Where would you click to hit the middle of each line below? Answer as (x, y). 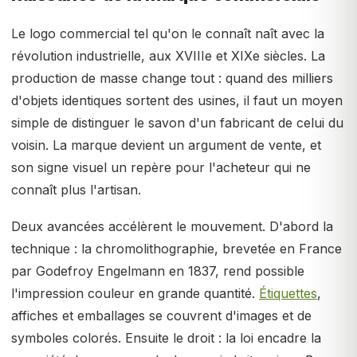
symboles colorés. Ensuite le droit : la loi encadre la (166, 338)
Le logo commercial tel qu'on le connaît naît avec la (168, 33)
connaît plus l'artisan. (76, 190)
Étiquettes (288, 293)
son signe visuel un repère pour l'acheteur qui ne (161, 167)
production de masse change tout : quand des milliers (172, 78)
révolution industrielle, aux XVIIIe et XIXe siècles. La (168, 56)
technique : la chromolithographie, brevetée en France (177, 249)
